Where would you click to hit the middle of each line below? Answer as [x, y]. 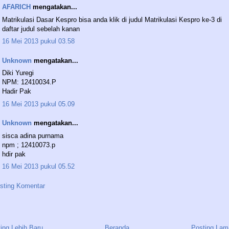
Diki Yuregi [18, 73]
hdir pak [14, 154]
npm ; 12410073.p [29, 145]
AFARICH [16, 7]
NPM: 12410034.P [29, 82]
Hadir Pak [17, 91]
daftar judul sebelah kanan [41, 29]
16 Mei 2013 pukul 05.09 [38, 104]
